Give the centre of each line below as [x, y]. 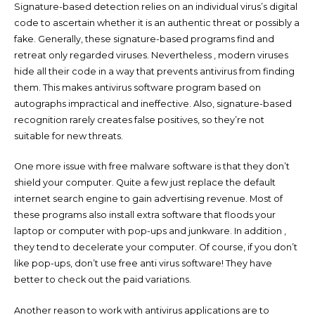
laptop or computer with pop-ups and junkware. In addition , [150, 231]
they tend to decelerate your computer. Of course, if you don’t [155, 247]
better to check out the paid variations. [102, 280]
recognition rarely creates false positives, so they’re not [139, 120]
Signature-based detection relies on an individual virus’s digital [155, 7]
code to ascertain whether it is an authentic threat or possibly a [156, 23]
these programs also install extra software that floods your [144, 215]
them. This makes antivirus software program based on [137, 88]
